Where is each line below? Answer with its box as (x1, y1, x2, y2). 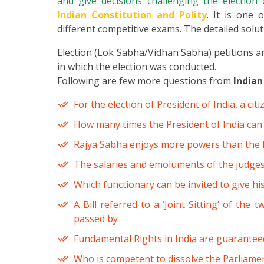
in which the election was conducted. (57, 60, 216, 74)
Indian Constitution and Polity (57, 8, 207, 22)
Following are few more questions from (57, 74, 233, 88)
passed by (74, 212, 118, 226)
